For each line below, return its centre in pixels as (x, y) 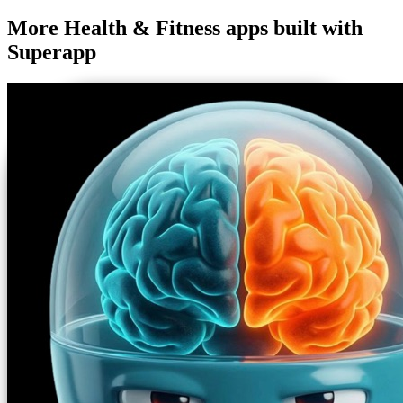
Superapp (52, 53)
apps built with (291, 28)
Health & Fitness (142, 28)
